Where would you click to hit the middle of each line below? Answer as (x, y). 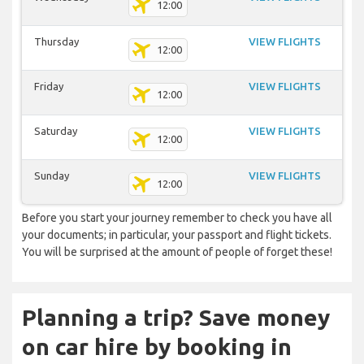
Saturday (56, 131)
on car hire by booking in (157, 347)
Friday (49, 87)
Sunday (52, 176)
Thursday (56, 42)
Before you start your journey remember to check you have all (177, 218)
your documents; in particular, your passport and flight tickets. (177, 235)
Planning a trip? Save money (176, 318)
